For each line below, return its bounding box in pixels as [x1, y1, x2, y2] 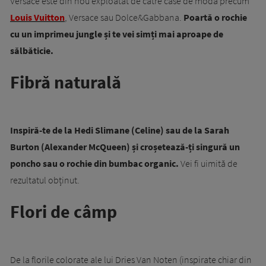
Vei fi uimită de [179, 157, 237, 169]
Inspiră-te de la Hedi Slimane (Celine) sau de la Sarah [10, 124, 229, 136]
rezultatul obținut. [10, 174, 80, 186]
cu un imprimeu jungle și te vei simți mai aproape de [10, 28, 223, 40]
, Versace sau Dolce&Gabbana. [65, 11, 183, 23]
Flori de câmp [10, 200, 117, 223]
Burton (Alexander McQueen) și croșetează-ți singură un [10, 141, 240, 153]
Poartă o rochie [183, 11, 247, 23]
